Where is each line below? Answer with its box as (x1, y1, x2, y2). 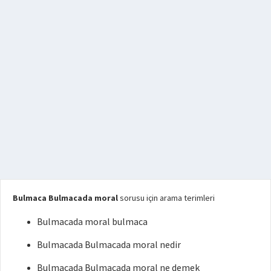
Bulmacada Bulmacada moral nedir (37, 238, 181, 250)
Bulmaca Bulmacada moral (13, 192, 118, 203)
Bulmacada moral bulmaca (37, 215, 148, 227)
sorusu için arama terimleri (118, 192, 215, 203)
